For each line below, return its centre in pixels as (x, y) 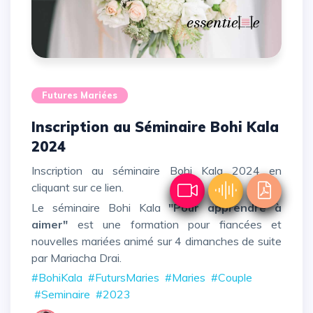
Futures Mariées (80, 95)
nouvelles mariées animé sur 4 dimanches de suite (156, 241)
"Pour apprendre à (225, 207)
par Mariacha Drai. (77, 257)
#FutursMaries (124, 278)
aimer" (50, 224)
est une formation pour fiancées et (175, 224)
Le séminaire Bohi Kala (103, 207)
